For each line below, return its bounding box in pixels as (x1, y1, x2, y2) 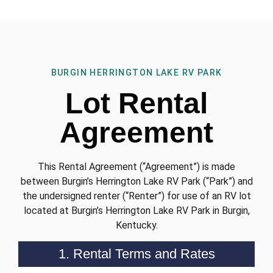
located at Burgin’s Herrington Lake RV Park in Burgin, (23, 205, 250, 217)
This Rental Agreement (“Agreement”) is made (38, 161, 235, 173)
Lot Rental (65, 87, 208, 120)
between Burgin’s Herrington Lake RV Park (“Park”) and (20, 175, 253, 188)
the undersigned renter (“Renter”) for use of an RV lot (22, 190, 251, 202)
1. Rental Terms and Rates (58, 246, 215, 262)
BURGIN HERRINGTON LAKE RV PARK (51, 68, 222, 78)
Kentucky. (115, 219, 158, 232)
